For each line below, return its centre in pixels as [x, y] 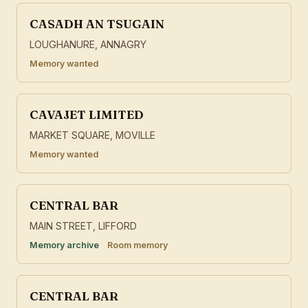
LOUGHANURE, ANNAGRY [88, 45]
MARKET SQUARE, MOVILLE [92, 135]
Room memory [137, 245]
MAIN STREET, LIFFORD [83, 226]
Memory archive [64, 245]
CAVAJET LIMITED [87, 115]
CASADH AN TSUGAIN [97, 24]
